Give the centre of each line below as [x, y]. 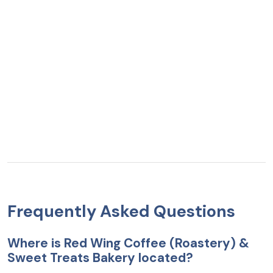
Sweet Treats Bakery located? [100, 257]
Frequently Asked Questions [121, 211]
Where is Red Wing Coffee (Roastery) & [128, 243]
